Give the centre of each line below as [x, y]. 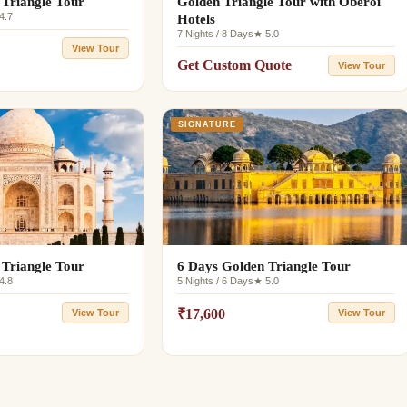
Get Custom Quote [234, 65]
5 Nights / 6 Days [215, 281]
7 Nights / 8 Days [215, 33]
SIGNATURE [207, 125]
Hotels [196, 19]
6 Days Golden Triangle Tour [263, 267]
